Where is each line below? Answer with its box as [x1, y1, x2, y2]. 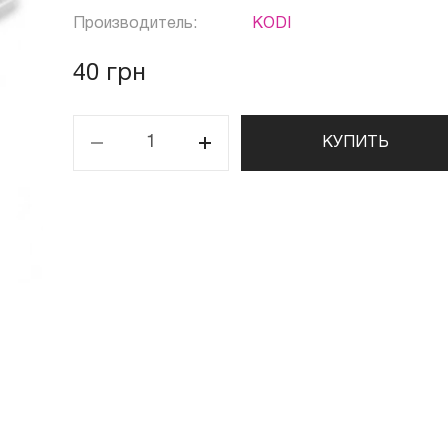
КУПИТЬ [322, 136, 390, 150]
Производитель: [72, 17, 197, 31]
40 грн [72, 63, 146, 85]
